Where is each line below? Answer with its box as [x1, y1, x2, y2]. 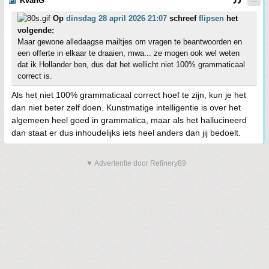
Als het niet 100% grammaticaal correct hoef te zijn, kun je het [11, 90, 246, 100]
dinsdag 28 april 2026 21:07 [66, 14, 167, 23]
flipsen [199, 14, 224, 23]
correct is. [17, 71, 52, 81]
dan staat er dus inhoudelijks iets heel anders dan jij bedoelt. [11, 128, 241, 138]
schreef [167, 14, 199, 23]
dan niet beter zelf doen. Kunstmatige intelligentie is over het [11, 103, 241, 113]
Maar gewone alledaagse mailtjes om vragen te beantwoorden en [17, 37, 242, 47]
